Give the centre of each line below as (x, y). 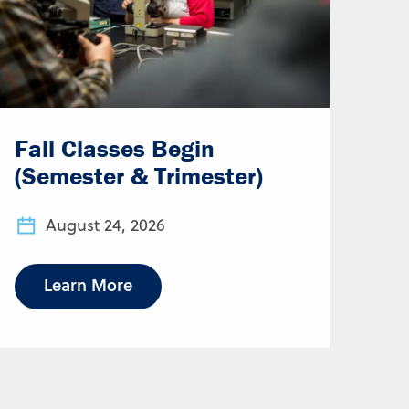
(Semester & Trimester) (139, 175)
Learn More (88, 284)
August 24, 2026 (105, 225)
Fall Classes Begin (115, 148)
